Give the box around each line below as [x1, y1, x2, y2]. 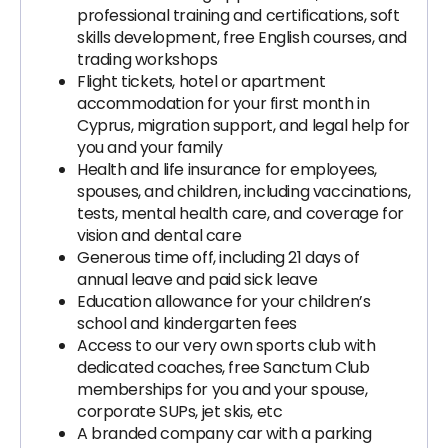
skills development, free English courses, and [77, 26, 408, 49]
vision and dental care [77, 224, 242, 247]
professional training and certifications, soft [77, 4, 400, 27]
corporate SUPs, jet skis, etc [77, 400, 283, 423]
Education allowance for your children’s [77, 290, 371, 313]
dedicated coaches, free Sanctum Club [77, 356, 370, 379]
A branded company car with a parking [77, 422, 372, 445]
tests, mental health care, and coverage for [77, 202, 404, 225]
